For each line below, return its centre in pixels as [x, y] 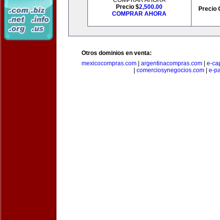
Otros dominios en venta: [117, 53]
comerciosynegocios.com [170, 70]
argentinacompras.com [172, 63]
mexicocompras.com [109, 63]
